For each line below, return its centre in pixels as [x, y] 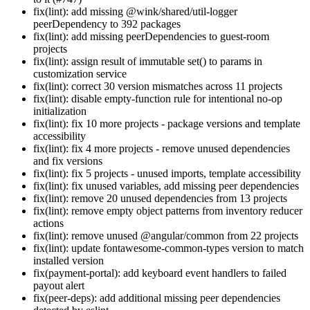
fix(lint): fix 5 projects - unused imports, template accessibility [167, 173]
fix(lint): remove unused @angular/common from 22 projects [166, 235]
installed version [69, 260]
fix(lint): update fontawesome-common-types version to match [168, 248]
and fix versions [68, 161]
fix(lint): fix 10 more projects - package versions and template [167, 123]
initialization [60, 111]
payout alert [59, 285]
